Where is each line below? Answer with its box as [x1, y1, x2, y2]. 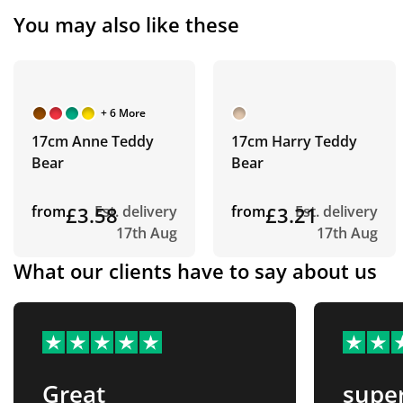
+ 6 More [101, 105, 146, 121]
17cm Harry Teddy [231, 131, 358, 151]
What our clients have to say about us [13, 257, 377, 284]
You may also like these [13, 11, 245, 38]
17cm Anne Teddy [31, 131, 154, 151]
